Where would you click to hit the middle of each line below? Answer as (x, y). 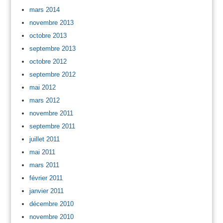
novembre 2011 (51, 113)
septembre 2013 (52, 48)
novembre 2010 (51, 217)
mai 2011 (42, 152)
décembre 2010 (51, 204)
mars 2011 (44, 165)
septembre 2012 (52, 74)
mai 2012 (42, 87)
